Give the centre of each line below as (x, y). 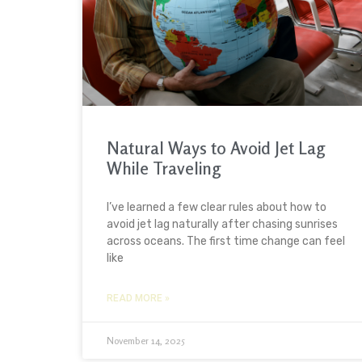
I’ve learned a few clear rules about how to (217, 208)
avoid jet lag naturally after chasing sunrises (222, 225)
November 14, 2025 (146, 341)
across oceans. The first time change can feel (226, 242)
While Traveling (164, 168)
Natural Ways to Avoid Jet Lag (216, 148)
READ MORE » (138, 299)
